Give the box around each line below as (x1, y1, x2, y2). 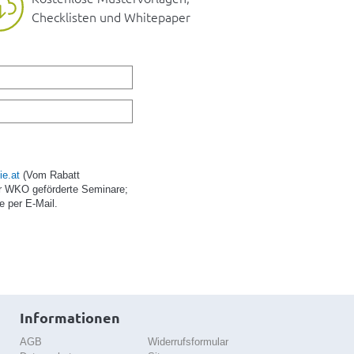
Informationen (20, 307, 121, 326)
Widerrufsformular (147, 336, 228, 348)
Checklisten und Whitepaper (32, 8, 190, 26)
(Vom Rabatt (20, 168, 81, 181)
